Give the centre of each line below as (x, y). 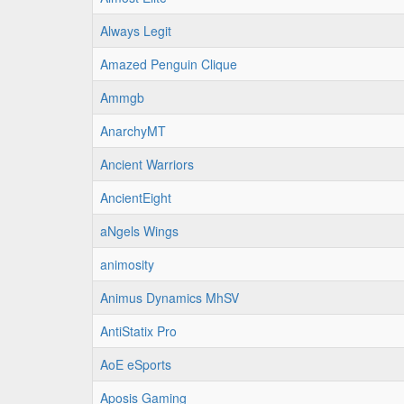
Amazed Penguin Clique (169, 64)
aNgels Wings (139, 231)
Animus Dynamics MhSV (170, 298)
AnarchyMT (133, 131)
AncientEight (136, 197)
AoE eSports (136, 364)
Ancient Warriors (147, 164)
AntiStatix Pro (138, 331)
